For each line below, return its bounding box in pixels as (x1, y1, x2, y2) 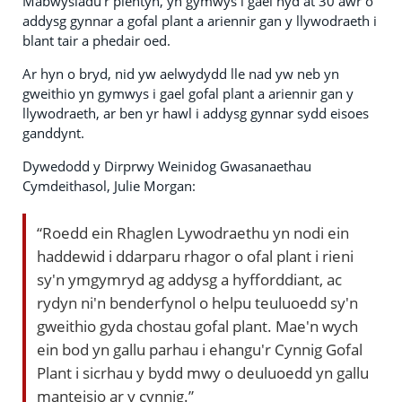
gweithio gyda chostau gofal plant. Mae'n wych (37, 314, 358, 336)
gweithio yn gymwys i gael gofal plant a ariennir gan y (22, 83, 354, 102)
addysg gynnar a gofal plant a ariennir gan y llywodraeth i (22, 11, 377, 30)
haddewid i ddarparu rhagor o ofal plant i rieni (37, 244, 354, 267)
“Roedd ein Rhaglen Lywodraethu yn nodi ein (37, 221, 349, 243)
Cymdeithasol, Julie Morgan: (22, 176, 196, 195)
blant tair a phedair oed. (22, 31, 170, 49)
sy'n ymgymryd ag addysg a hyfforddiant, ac (37, 267, 342, 290)
